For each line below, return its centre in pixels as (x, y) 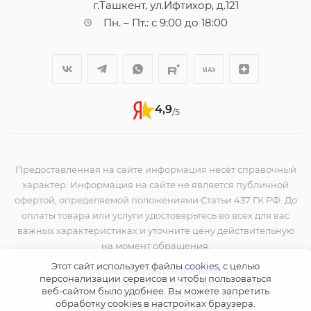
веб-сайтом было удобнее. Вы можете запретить (155, 291)
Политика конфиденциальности (155, 270)
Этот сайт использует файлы (118, 266)
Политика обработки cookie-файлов (155, 295)
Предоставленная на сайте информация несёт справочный (155, 169)
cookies (201, 266)
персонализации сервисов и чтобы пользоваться (155, 278)
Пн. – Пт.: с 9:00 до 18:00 (166, 22)
